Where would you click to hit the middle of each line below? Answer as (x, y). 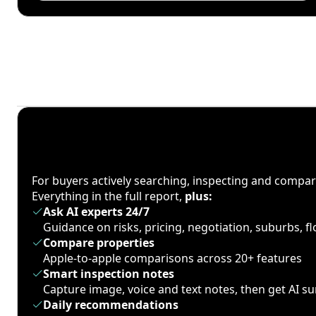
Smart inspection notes (109, 274)
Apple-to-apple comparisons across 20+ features (172, 258)
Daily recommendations (111, 305)
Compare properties (99, 243)
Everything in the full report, (108, 196)
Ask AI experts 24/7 (96, 212)
